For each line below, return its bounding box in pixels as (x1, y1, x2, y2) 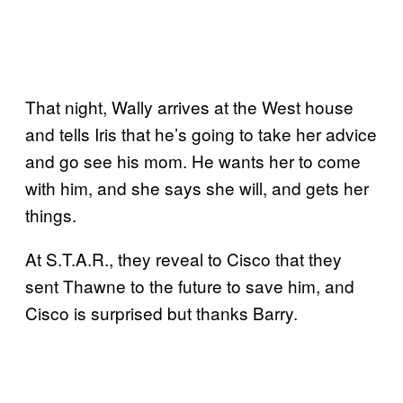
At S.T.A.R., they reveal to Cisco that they (25, 246, 342, 272)
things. (25, 202, 76, 228)
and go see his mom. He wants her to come (25, 148, 361, 174)
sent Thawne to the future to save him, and (25, 273, 354, 299)
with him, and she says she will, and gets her (25, 175, 369, 201)
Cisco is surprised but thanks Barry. (25, 300, 298, 326)
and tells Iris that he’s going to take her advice (25, 121, 377, 147)
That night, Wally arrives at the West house (25, 94, 354, 120)
